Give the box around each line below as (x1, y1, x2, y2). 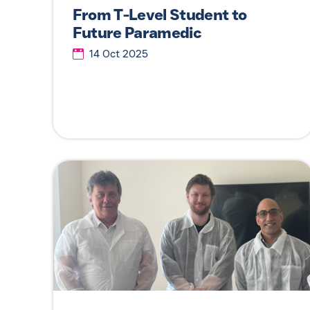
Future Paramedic (72, 24, 202, 43)
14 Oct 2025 (89, 47, 148, 60)
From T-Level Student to (72, 6, 247, 25)
